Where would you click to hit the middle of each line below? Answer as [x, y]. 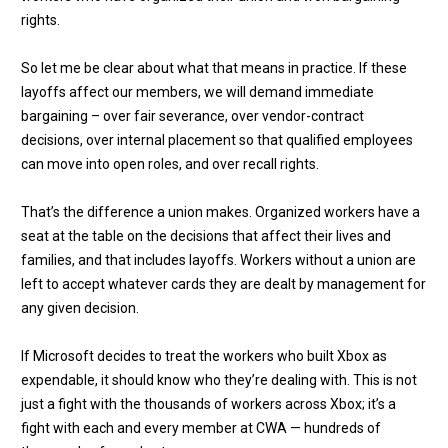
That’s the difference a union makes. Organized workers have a [220, 212]
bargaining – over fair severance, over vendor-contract [192, 116]
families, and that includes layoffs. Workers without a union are [218, 260]
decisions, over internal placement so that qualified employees [217, 140]
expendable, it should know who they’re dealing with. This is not [219, 380]
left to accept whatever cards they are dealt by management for [223, 284]
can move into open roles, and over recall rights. [170, 164]
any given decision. [80, 308]
